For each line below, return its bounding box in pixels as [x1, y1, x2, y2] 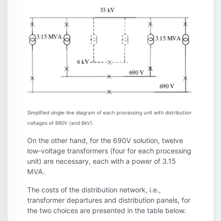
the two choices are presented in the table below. [27, 206, 186, 215]
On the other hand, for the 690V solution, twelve [27, 136, 183, 145]
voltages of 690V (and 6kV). [27, 120, 94, 126]
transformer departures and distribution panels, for [27, 196, 190, 205]
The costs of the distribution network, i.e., [27, 185, 161, 194]
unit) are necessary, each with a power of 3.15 [27, 157, 176, 166]
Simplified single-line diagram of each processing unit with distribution [27, 110, 191, 116]
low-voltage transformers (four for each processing [27, 147, 191, 155]
